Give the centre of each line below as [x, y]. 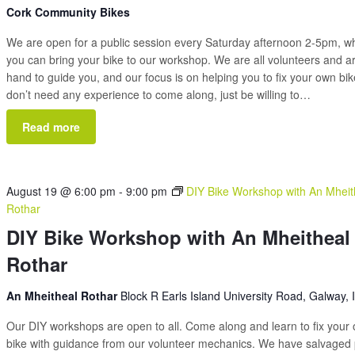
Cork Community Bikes [69, 12]
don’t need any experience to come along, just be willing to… [159, 94]
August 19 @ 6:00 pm [61, 191]
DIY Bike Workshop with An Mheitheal [179, 237]
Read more [52, 127]
